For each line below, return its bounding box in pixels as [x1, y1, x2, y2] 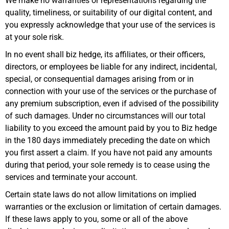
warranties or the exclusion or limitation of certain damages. [5, 201, 221, 212]
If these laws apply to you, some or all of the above [5, 214, 188, 224]
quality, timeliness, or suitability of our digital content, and [5, 7, 212, 17]
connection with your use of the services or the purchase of [5, 86, 217, 96]
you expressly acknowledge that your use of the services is [5, 19, 215, 30]
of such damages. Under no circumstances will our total [5, 110, 205, 121]
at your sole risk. [5, 32, 64, 42]
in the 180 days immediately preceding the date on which [5, 135, 210, 145]
